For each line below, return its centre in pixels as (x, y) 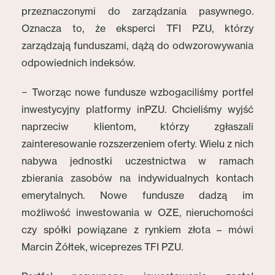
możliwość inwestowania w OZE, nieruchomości (137, 212)
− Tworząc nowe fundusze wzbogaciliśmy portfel (137, 92)
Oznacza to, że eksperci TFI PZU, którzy (137, 28)
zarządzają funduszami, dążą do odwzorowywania (137, 45)
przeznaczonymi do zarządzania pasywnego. (137, 11)
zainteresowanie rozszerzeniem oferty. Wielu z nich (137, 144)
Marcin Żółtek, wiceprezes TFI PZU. (102, 247)
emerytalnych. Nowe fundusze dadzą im (137, 195)
